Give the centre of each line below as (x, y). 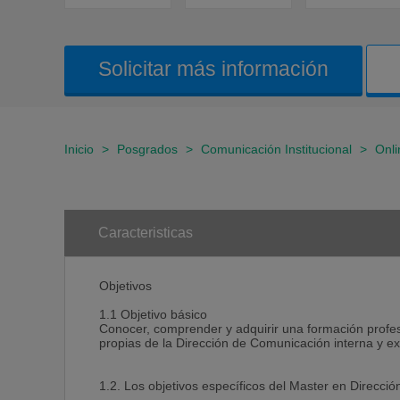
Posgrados (147, 149)
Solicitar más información (213, 69)
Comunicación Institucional (276, 149)
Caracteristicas (146, 233)
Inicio (79, 149)
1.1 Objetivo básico (153, 315)
